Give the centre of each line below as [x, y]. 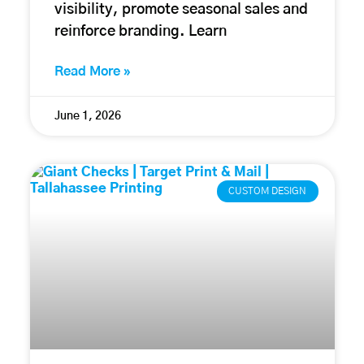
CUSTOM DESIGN [268, 191]
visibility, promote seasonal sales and [181, 10]
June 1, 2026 [87, 117]
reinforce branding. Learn [140, 32]
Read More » [92, 72]
